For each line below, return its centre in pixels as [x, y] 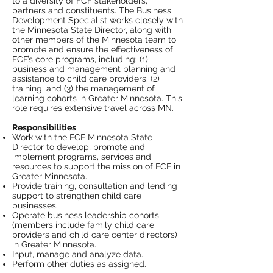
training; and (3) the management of [83, 88]
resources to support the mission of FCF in [96, 166]
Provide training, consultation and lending [95, 186]
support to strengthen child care [77, 196]
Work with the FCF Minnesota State [82, 137]
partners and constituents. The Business [92, 10]
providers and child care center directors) [95, 235]
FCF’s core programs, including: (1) [80, 59]
